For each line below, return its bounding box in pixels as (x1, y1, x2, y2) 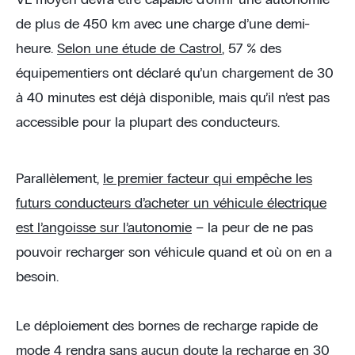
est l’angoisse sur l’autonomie (16, 221, 192, 235)
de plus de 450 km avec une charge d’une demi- (16, 17, 310, 32)
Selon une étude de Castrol (57, 42, 222, 56)
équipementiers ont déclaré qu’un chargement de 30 (16, 67, 334, 81)
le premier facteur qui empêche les (103, 172, 312, 186)
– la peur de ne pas (192, 221, 313, 235)
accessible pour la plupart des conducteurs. (16, 116, 280, 130)
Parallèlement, (16, 172, 103, 186)
